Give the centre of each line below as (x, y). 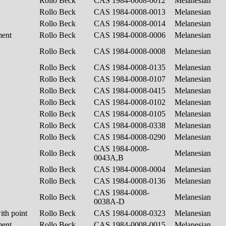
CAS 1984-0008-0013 (131, 12)
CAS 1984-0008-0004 (131, 169)
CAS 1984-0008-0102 (131, 102)
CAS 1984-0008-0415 (131, 90)
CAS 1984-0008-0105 (131, 114)
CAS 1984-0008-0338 (131, 125)
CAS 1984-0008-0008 (131, 51)
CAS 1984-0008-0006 (131, 35)
